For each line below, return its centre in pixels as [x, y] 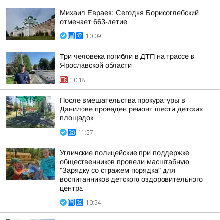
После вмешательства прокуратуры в [123, 100]
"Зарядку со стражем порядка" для [118, 170]
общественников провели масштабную [124, 162]
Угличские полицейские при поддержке [124, 153]
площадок [77, 118]
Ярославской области [96, 65]
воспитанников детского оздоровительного [131, 179]
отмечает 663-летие [94, 22]
